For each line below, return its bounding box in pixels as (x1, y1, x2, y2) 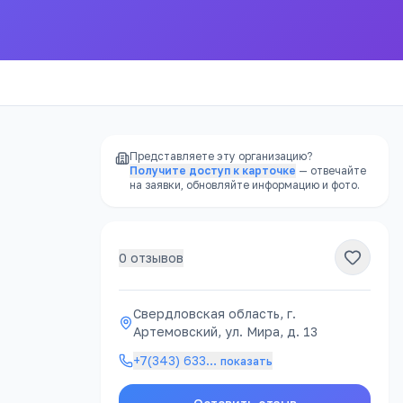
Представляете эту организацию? (130, 149, 312, 163)
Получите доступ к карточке (130, 164, 296, 177)
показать (220, 354, 273, 368)
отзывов (127, 249, 184, 265)
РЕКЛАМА (27, 280, 73, 291)
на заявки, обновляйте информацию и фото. (130, 178, 360, 192)
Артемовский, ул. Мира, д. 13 (133, 324, 318, 339)
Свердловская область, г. (133, 306, 296, 321)
